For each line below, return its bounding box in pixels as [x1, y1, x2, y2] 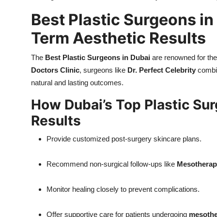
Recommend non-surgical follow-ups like [46, 160, 177, 169]
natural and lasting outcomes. [31, 78, 124, 87]
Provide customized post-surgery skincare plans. [46, 135, 201, 143]
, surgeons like [79, 66, 127, 75]
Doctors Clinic [31, 66, 79, 75]
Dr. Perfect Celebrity [127, 66, 196, 75]
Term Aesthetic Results [31, 29, 206, 48]
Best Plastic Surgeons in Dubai [45, 53, 150, 62]
